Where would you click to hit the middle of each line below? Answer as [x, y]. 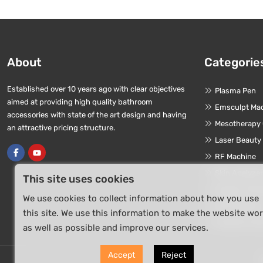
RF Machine [235, 156]
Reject [173, 255]
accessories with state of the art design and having [97, 115]
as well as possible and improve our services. [116, 228]
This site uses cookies [79, 179]
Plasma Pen [235, 91]
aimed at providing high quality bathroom [80, 102]
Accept [121, 255]
